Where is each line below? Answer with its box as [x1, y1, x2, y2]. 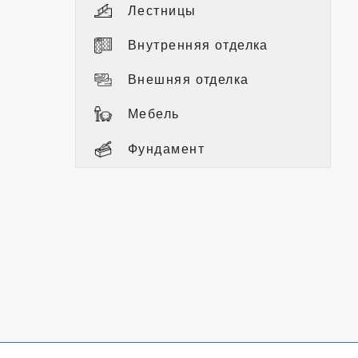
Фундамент [128, 141, 205, 156]
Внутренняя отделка [128, 38, 268, 52]
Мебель [128, 106, 180, 121]
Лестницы [128, 3, 197, 18]
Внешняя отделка [128, 72, 249, 86]
